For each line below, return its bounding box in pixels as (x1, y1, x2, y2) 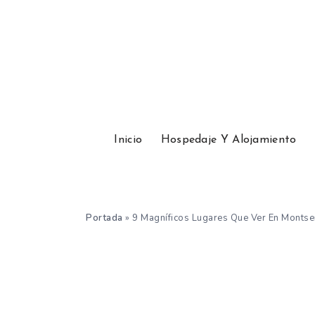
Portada (86, 212, 123, 224)
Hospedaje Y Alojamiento (160, 134, 297, 146)
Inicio (114, 134, 143, 146)
